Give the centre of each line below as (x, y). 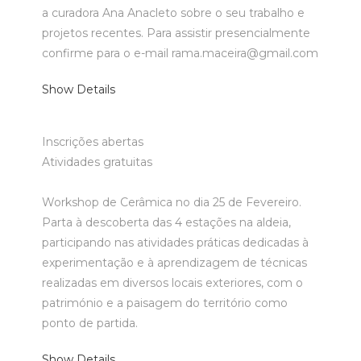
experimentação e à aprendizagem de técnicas (175, 263)
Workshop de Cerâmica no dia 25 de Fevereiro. (172, 202)
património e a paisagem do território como (165, 303)
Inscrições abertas (93, 142)
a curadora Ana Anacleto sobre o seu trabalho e (174, 13)
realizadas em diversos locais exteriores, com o (173, 283)
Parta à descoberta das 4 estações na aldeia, (167, 222)
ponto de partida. (90, 323)
